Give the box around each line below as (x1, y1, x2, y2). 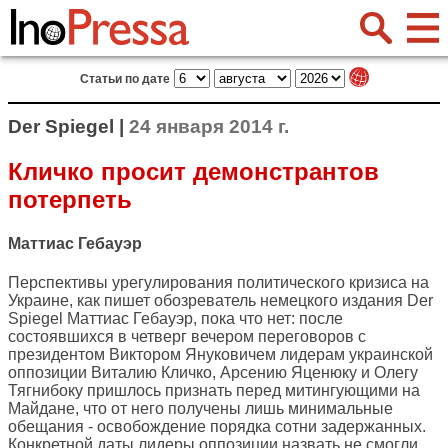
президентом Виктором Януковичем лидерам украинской (8, 346, 433, 364)
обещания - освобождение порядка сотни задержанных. (8, 418, 426, 436)
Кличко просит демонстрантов (8, 157, 379, 185)
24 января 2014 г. (129, 116, 289, 137)
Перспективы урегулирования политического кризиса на (8, 274, 429, 292)
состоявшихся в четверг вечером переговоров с (8, 328, 366, 346)
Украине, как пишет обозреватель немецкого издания (8, 292, 407, 310)
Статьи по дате (79, 72, 170, 86)
